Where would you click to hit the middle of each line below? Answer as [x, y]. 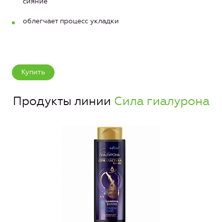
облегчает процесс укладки [71, 21]
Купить [33, 72]
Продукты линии [63, 101]
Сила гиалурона [162, 101]
